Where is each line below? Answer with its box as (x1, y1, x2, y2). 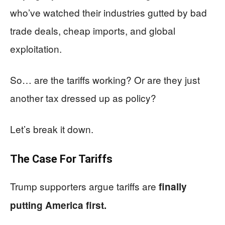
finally (159, 179, 187, 193)
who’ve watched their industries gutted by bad (10, 5, 207, 19)
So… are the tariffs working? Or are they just (10, 72, 200, 86)
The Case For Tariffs (10, 152, 113, 165)
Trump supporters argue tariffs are (10, 179, 159, 193)
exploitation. (10, 41, 62, 55)
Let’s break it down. (10, 122, 93, 136)
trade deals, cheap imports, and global (10, 23, 175, 37)
